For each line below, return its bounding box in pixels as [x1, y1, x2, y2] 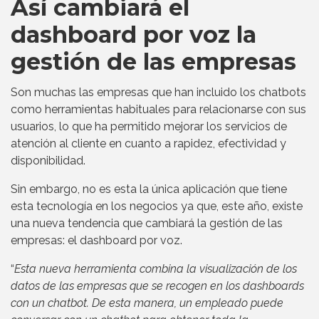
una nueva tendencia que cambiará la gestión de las [11, 216, 283, 230]
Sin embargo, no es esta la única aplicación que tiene [11, 182, 287, 196]
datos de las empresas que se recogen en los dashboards [11, 278, 304, 293]
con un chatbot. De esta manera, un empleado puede [11, 296, 283, 310]
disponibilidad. [11, 153, 85, 167]
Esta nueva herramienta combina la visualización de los [14, 261, 297, 276]
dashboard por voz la [11, 20, 256, 48]
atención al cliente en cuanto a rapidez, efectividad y [11, 136, 286, 150]
